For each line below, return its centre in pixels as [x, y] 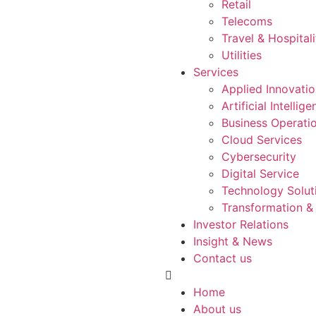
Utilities [242, 55]
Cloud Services [262, 140]
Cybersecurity [259, 157]
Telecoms [247, 21]
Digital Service [260, 174]
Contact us [223, 258]
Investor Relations [241, 224]
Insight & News [233, 241]
